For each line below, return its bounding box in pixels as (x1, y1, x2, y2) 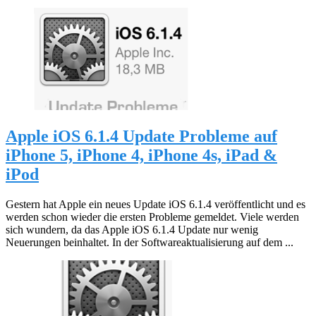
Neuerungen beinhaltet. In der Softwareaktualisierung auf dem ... (6, 236, 293, 248)
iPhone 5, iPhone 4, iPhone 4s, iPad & (6, 145, 277, 164)
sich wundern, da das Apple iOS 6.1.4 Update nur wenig (6, 223, 258, 236)
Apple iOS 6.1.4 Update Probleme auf (6, 126, 277, 145)
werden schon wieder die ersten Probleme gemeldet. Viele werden (6, 210, 299, 223)
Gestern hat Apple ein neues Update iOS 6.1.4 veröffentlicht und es (6, 197, 305, 210)
